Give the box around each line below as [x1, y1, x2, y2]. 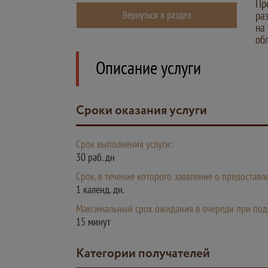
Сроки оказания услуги [84, 102, 207, 120]
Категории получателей [84, 245, 210, 263]
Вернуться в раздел [122, 8, 191, 22]
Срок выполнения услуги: [76, 137, 172, 151]
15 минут [76, 215, 111, 229]
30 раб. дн [76, 150, 115, 164]
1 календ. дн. [76, 182, 124, 196]
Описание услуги [96, 56, 201, 79]
